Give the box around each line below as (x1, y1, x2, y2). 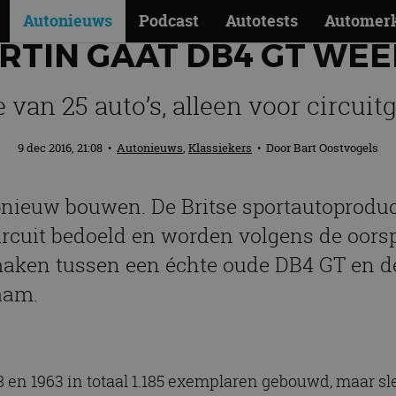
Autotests (225, 10, 298, 32)
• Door (252, 140, 293, 156)
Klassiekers (188, 140, 252, 156)
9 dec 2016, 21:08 (18, 140, 105, 156)
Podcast (139, 10, 199, 32)
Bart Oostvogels (293, 140, 378, 156)
